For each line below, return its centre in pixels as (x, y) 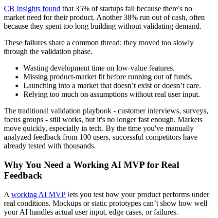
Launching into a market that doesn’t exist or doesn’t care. (112, 86)
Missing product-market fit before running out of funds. (108, 77)
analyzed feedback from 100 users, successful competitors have (101, 137)
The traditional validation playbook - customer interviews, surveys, (106, 111)
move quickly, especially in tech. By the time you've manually (99, 128)
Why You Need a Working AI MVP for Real (91, 165)
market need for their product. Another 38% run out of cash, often (104, 18)
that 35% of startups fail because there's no (126, 9)
